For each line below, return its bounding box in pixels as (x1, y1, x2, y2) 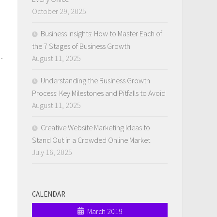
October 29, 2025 (32, 6, 86, 16)
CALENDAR (32, 189, 65, 199)
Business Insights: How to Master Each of (41, 29, 162, 39)
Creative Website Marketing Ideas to (41, 123, 150, 133)
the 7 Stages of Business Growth (32, 41, 130, 51)
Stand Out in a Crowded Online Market (32, 135, 150, 145)
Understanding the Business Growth (41, 76, 150, 86)
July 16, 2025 (32, 147, 72, 157)
